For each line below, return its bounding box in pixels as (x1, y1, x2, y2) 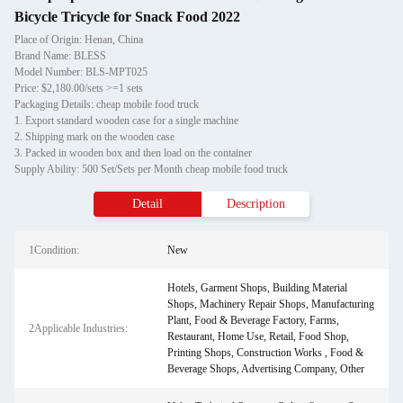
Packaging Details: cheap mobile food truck (14, 98, 199, 111)
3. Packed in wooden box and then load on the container (14, 147, 252, 159)
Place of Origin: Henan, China (14, 33, 143, 46)
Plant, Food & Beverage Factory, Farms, (166, 314, 339, 327)
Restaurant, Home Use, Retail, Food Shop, (166, 330, 349, 343)
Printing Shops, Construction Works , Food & (166, 346, 363, 359)
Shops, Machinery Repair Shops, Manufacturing (166, 298, 374, 310)
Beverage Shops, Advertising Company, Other (166, 363, 364, 375)
